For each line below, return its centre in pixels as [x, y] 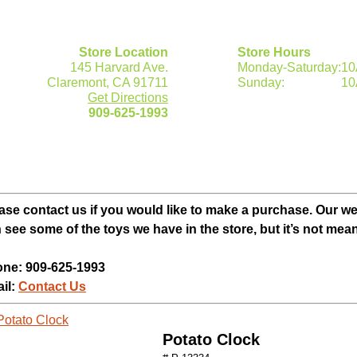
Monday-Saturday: [289, 67]
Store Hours [274, 52]
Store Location [124, 52]
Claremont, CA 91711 [108, 82]
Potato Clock [211, 339]
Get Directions [128, 98]
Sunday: [261, 82]
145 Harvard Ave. [119, 67]
